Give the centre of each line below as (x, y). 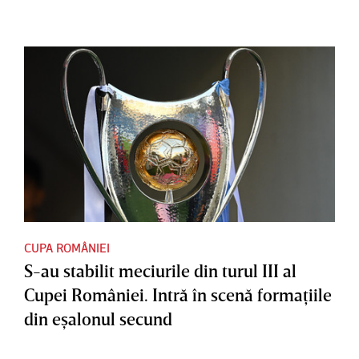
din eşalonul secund (98, 319)
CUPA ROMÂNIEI (67, 248)
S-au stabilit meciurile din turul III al (160, 271)
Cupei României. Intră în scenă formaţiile (178, 295)
